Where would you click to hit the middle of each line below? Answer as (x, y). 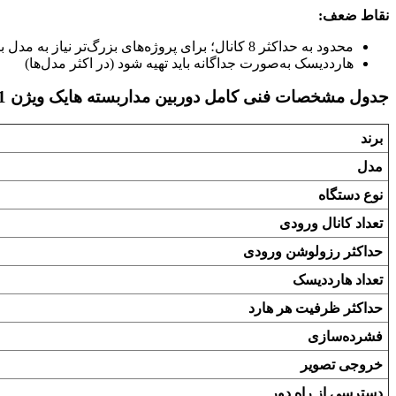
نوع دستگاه (350, 195)
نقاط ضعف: (354, 15)
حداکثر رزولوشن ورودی (313, 252)
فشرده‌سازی (345, 337)
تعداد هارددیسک (338, 280)
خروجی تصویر (342, 365)
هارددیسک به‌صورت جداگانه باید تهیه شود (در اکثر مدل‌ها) (189, 63)
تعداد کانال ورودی (331, 224)
